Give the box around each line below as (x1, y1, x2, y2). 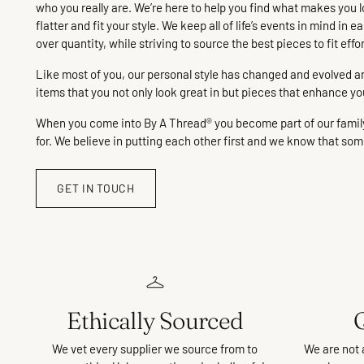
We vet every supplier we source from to (52, 340, 258, 356)
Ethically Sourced (67, 305, 244, 335)
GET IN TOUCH (57, 180, 135, 195)
